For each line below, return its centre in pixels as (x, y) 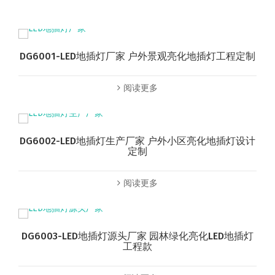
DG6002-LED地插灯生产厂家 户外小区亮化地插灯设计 (137, 141)
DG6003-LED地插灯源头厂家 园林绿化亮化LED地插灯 (137, 236)
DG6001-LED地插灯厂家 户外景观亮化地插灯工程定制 (137, 56)
